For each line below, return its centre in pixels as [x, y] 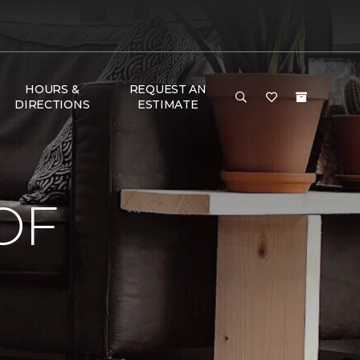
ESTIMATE [168, 104]
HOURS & [52, 89]
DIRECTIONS [52, 104]
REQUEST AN [168, 89]
